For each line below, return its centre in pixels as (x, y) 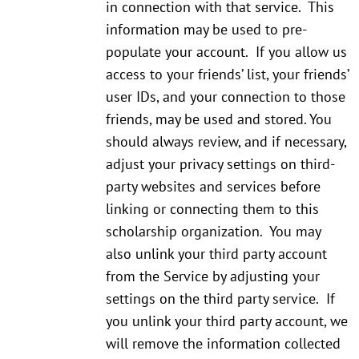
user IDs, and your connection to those (226, 97)
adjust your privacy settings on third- (220, 164)
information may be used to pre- (206, 30)
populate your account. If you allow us (226, 52)
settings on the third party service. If (220, 299)
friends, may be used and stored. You (219, 119)
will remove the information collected (223, 344)
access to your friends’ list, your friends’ (227, 75)
